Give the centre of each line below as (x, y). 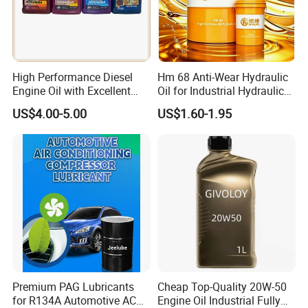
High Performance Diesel (73, 77)
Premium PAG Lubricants (74, 287)
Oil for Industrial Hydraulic (220, 90)
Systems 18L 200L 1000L (219, 104)
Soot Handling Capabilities (77, 104)
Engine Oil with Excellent (72, 90)
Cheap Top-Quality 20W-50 (222, 287)
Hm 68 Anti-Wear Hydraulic (222, 77)
